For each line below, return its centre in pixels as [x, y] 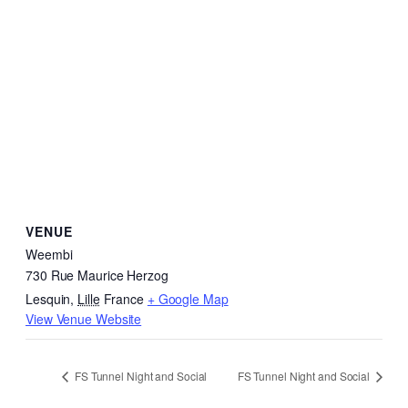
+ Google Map [188, 299]
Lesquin [48, 299]
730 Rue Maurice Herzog [97, 275]
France [123, 299]
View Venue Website [84, 319]
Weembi [49, 255]
